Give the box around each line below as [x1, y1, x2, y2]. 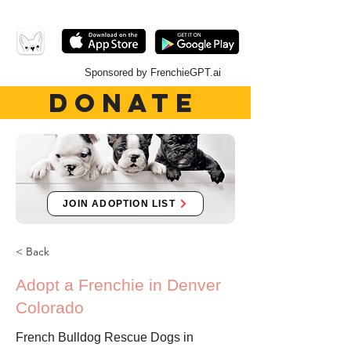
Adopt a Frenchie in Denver [16, 276, 221, 294]
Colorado [16, 299, 84, 317]
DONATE [48, 86, 200, 119]
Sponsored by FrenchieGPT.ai [85, 67, 221, 78]
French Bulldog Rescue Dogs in [16, 331, 194, 344]
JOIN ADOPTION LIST [63, 198, 175, 209]
